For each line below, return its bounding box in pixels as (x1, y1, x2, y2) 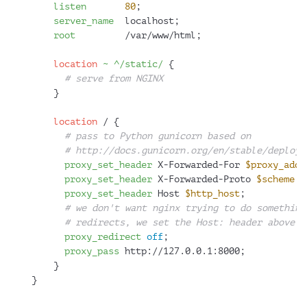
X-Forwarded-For (152, 160, 245, 171)
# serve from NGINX (64, 73, 163, 84)
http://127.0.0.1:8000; (119, 246, 245, 257)
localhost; (114, 16, 180, 27)
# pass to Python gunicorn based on (64, 131, 251, 142)
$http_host (185, 188, 240, 199)
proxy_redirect (64, 232, 141, 243)
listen (53, 1, 86, 12)
